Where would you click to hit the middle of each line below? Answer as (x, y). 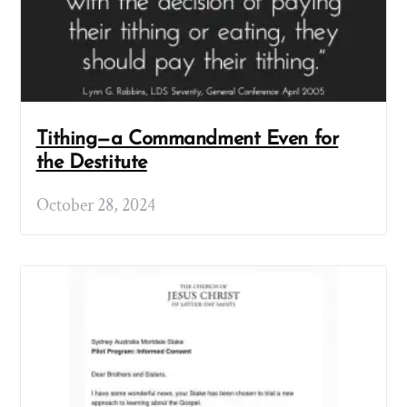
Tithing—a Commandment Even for (187, 140)
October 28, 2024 (95, 205)
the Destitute (91, 164)
